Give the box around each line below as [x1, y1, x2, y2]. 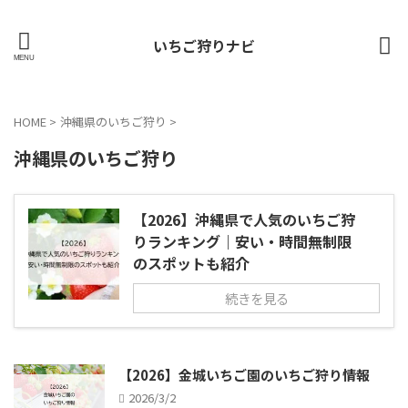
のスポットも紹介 [133, 252, 250, 274]
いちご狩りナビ [153, 35, 255, 56]
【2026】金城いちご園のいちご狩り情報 [118, 365, 370, 384]
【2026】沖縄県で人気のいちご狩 [133, 209, 355, 230]
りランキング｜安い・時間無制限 [133, 230, 352, 252]
